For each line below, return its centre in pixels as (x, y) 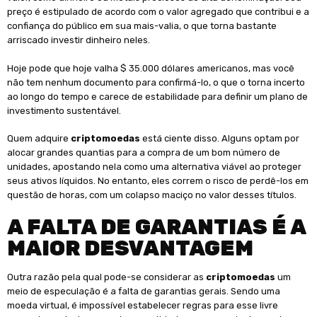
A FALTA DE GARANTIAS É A (156, 227)
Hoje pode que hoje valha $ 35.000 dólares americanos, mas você (151, 68)
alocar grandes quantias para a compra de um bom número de (144, 153)
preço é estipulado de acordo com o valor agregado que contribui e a (158, 12)
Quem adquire (39, 139)
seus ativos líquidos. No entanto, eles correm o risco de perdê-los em (158, 181)
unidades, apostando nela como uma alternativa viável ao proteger (154, 167)
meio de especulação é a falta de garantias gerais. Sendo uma (144, 291)
